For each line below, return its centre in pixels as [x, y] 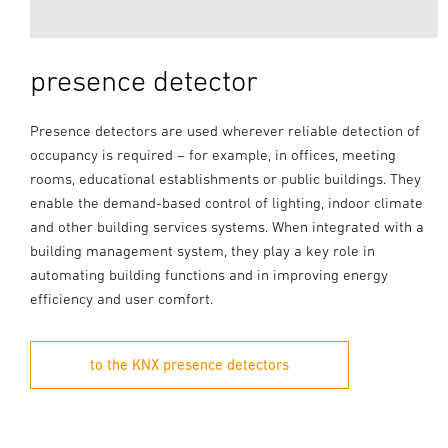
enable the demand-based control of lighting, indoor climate [226, 203]
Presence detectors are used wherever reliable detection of [225, 131]
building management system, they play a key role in [202, 251]
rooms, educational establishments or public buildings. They [225, 179]
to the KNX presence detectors [189, 365]
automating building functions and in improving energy [209, 275]
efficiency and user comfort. [121, 299]
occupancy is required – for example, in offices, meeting [213, 155]
